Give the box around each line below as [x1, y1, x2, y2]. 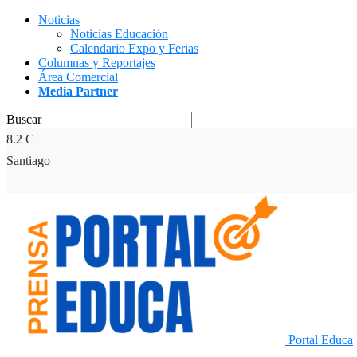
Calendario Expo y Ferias [70, 41, 198, 55]
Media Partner [38, 84, 118, 98]
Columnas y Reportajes [38, 56, 155, 69]
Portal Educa [288, 333, 353, 347]
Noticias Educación [70, 27, 168, 41]
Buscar [6, 112, 41, 126]
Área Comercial [38, 70, 118, 84]
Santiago [6, 154, 50, 167]
